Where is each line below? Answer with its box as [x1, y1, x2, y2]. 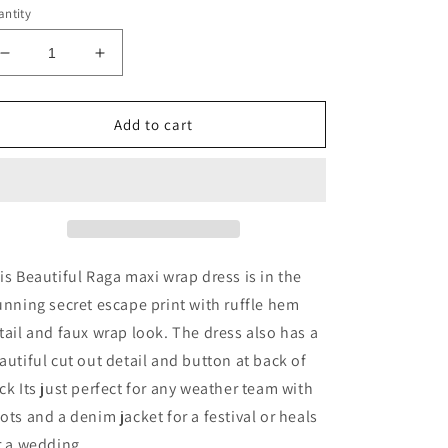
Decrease [3, 51, 80, 71]
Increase [98, 51, 167, 71]
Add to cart [114, 114, 193, 134]
